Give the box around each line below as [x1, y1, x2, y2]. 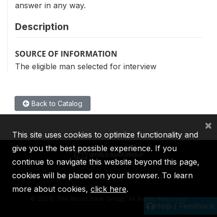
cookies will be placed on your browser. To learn [12, 170, 193, 180]
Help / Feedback [154, 201, 215, 211]
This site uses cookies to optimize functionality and [12, 130, 198, 139]
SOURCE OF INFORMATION [15, 48, 117, 59]
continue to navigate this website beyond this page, [12, 157, 200, 167]
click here [91, 184, 126, 194]
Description [15, 21, 69, 32]
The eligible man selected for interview [15, 62, 156, 71]
